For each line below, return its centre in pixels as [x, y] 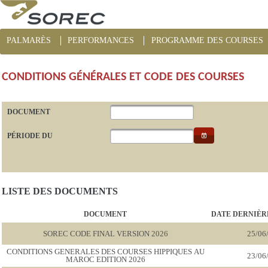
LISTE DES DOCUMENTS [60, 191]
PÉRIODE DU [30, 135]
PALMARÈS [28, 40]
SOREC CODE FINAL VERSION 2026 [105, 233]
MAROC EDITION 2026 [105, 259]
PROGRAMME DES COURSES [207, 40]
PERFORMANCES [101, 40]
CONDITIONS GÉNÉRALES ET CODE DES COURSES [123, 77]
